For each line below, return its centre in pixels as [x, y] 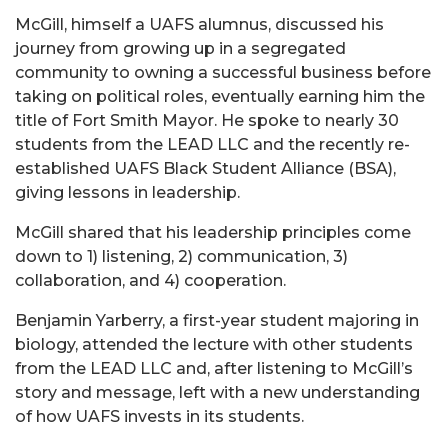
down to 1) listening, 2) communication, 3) [181, 256]
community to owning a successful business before [223, 72]
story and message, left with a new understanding [217, 392]
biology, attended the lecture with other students [214, 344]
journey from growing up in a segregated [180, 48]
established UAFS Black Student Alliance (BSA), [205, 168]
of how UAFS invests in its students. [159, 416]
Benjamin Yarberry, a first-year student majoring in [217, 320]
